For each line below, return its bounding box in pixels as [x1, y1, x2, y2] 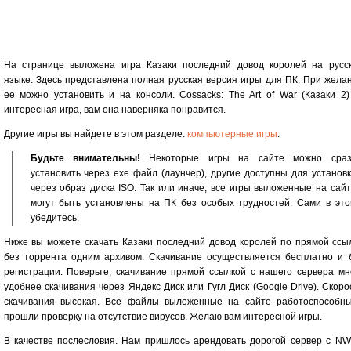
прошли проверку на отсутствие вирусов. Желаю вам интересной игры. [3, 310, 322, 322]
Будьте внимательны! [30, 152, 140, 164]
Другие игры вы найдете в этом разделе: [3, 128, 187, 139]
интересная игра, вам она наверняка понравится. [3, 103, 226, 115]
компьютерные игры [186, 128, 277, 139]
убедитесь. [30, 212, 79, 223]
